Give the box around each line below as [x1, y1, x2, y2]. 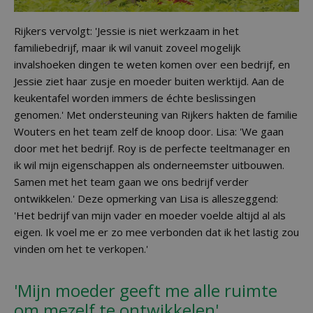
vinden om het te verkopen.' [14, 242, 148, 256]
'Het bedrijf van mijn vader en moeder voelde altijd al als [14, 208, 286, 222]
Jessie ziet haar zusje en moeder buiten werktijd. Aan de [14, 74, 284, 88]
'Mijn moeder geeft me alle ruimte [14, 279, 277, 302]
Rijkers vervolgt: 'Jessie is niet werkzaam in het [14, 24, 239, 38]
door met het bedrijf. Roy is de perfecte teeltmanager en [14, 141, 290, 155]
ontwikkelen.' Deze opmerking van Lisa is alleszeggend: [14, 191, 278, 205]
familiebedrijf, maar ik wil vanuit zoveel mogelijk [14, 41, 240, 54]
